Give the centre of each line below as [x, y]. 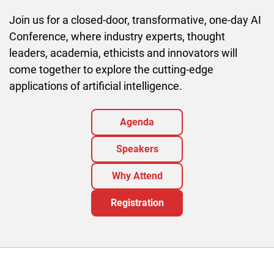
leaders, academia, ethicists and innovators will [123, 53]
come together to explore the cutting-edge [111, 69]
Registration [137, 202]
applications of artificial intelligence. [96, 86]
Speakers [137, 149]
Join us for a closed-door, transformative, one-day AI [135, 20]
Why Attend [137, 176]
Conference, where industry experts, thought [117, 36]
